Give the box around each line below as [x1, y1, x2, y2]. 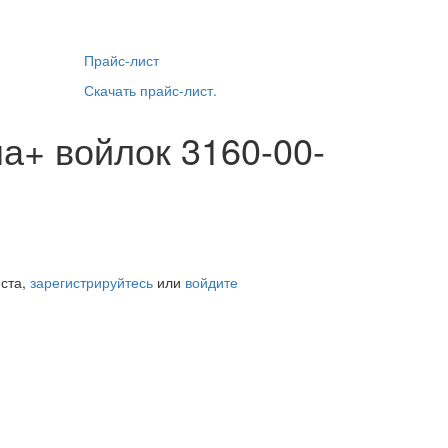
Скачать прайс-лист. [83, 79, 217, 100]
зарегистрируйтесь [30, 271, 153, 292]
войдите [185, 271, 238, 292]
